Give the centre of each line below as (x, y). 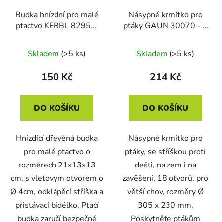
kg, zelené (165, 36)
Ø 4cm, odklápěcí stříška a (57, 192)
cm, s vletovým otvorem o (57, 178)
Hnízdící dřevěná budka (57, 138)
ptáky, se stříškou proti (165, 151)
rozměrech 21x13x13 (57, 165)
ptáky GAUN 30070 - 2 (165, 26)
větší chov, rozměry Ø (165, 192)
